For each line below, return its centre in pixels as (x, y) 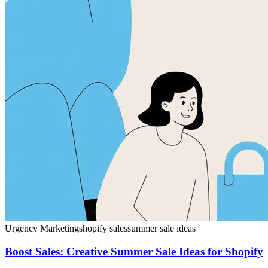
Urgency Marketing (42, 229)
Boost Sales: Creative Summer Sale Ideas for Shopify (134, 251)
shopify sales (103, 229)
